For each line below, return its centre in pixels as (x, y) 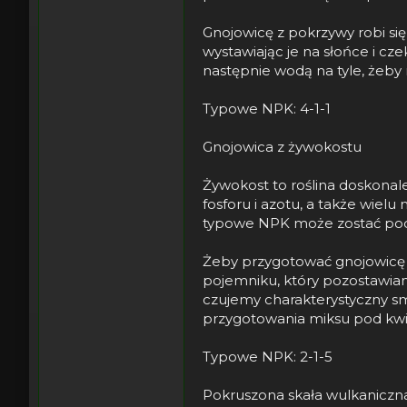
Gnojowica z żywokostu (282, 146)
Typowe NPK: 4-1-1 (267, 108)
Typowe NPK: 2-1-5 (268, 356)
